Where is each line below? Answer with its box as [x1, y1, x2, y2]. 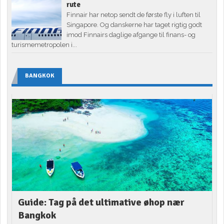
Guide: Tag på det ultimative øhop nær [18, 196, 185, 209]
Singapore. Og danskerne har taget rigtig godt [66, 21, 202, 29]
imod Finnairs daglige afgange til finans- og [66, 31, 196, 39]
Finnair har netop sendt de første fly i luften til [66, 11, 201, 19]
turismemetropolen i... [11, 41, 77, 49]
